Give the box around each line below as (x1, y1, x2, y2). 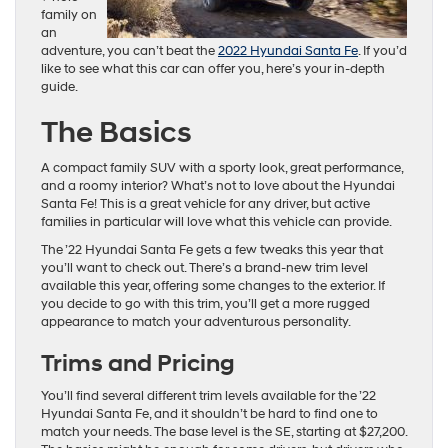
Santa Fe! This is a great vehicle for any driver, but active (41, 195, 370, 212)
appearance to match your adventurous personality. (41, 313, 351, 330)
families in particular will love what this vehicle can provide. (41, 213, 392, 230)
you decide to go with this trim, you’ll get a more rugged (41, 295, 370, 312)
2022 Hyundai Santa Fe (218, 42, 358, 59)
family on (41, 6, 97, 23)
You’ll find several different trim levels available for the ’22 (41, 387, 376, 404)
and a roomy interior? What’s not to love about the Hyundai (41, 177, 395, 194)
